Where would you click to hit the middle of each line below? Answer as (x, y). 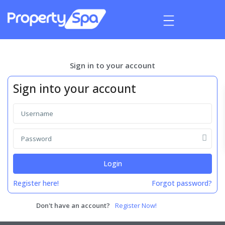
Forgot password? (182, 183)
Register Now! (136, 205)
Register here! (36, 183)
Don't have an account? (73, 205)
